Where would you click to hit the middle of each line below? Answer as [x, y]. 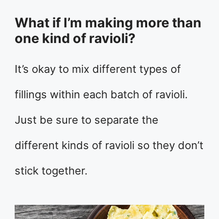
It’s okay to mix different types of [98, 69]
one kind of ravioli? [75, 38]
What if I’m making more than [108, 22]
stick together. [51, 170]
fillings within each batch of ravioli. [101, 94]
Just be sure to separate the [87, 120]
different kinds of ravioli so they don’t [109, 145]
